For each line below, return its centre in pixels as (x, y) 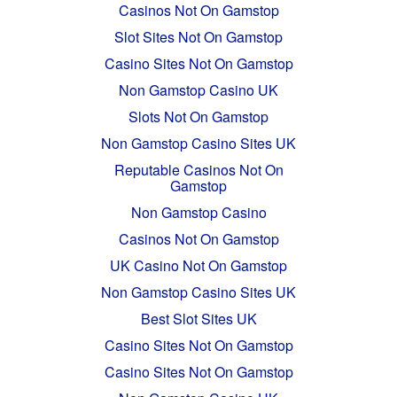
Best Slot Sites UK (198, 319)
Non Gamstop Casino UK (198, 90)
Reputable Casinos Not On (198, 170)
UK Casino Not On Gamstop (198, 266)
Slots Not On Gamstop (198, 117)
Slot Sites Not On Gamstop (198, 37)
